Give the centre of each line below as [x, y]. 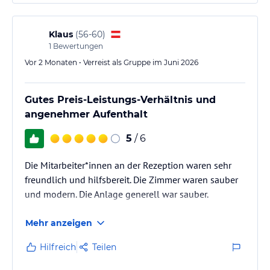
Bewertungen [77, 46]
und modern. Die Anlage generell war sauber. [117, 194]
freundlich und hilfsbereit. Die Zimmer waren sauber [131, 179]
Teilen [104, 247]
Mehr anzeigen [59, 223]
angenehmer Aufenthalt [86, 114]
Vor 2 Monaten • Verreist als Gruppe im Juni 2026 [111, 62]
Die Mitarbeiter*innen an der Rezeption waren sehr [128, 165]
